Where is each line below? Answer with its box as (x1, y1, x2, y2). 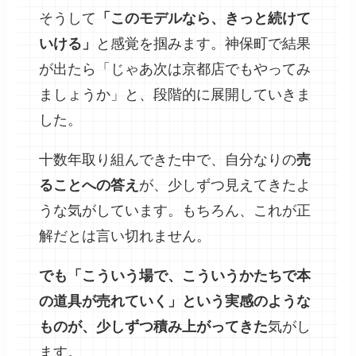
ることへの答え (39, 176, 140, 193)
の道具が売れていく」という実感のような (39, 292, 311, 309)
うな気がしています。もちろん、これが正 (39, 202, 311, 219)
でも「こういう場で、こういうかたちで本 (39, 267, 311, 284)
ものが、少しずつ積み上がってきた (39, 318, 269, 335)
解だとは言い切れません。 (39, 227, 211, 244)
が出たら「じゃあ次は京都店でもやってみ (39, 60, 311, 77)
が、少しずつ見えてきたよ (139, 176, 311, 193)
